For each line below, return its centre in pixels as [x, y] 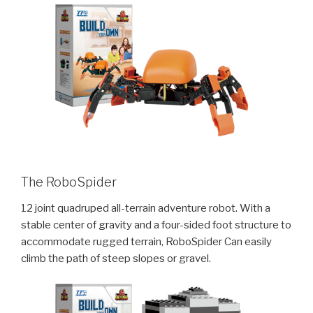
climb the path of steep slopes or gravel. [116, 259]
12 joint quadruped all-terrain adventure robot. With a [146, 208]
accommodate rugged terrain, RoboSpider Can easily [146, 242]
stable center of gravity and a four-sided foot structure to [156, 225]
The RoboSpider [69, 182]
